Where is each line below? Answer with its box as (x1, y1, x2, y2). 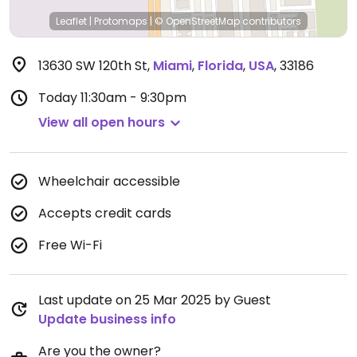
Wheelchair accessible (38, 172, 180, 190)
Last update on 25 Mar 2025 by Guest (38, 291, 271, 309)
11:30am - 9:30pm (80, 88, 186, 107)
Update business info (38, 310, 176, 328)
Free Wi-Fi (38, 236, 102, 254)
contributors (240, 14, 301, 28)
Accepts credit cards (38, 204, 171, 222)
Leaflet (56, 14, 87, 28)
